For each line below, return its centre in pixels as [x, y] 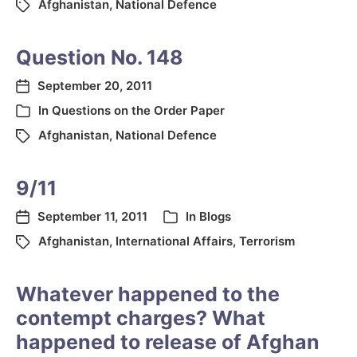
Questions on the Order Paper [138, 110]
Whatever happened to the [148, 294]
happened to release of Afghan [168, 342]
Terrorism [267, 241]
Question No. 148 [100, 57]
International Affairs [174, 241]
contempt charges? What [141, 318]
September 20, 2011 [95, 86]
